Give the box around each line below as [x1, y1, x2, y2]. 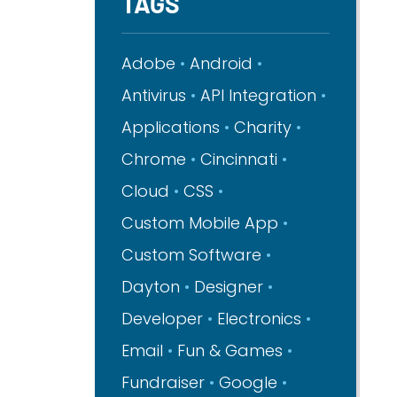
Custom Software [121, 244, 262, 266]
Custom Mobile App [121, 212, 279, 234]
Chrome [121, 148, 187, 170]
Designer [194, 276, 264, 298]
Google [219, 371, 278, 393]
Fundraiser [121, 371, 206, 393]
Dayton [121, 276, 181, 298]
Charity [234, 116, 292, 138]
